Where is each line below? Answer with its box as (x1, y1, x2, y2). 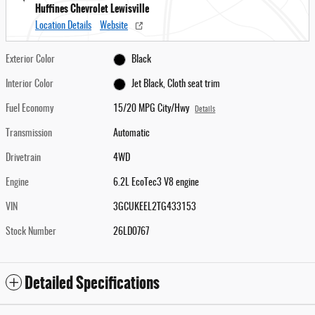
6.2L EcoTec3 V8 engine (113, 178, 200, 188)
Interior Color (6, 79, 53, 90)
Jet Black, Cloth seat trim (131, 79, 220, 90)
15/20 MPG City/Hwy (113, 104, 190, 115)
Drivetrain (6, 153, 41, 164)
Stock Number (6, 227, 56, 238)
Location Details (35, 21, 91, 32)
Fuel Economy (6, 104, 53, 115)
